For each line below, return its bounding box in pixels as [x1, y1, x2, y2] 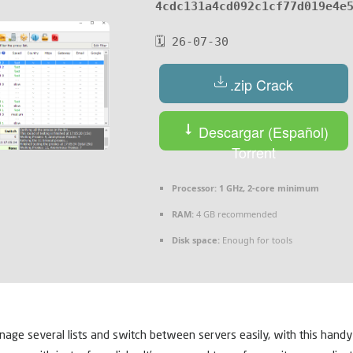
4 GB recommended [194, 208, 277, 221]
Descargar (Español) [195, 121, 329, 142]
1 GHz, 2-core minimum [217, 182, 319, 195]
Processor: [172, 182, 217, 195]
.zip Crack [230, 73, 293, 95]
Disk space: [172, 234, 220, 247]
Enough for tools [220, 234, 292, 247]
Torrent [232, 141, 276, 162]
